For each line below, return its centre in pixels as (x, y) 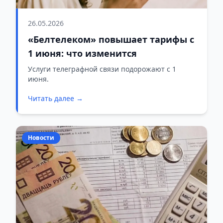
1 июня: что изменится (82, 54)
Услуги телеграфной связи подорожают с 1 (102, 69)
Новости (41, 138)
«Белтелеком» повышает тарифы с (111, 40)
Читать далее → (56, 99)
